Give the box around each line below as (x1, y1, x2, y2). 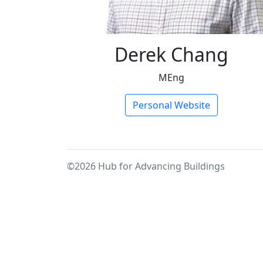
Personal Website (133, 99, 210, 112)
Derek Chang (114, 42, 228, 67)
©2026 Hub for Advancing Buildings (67, 160, 225, 173)
